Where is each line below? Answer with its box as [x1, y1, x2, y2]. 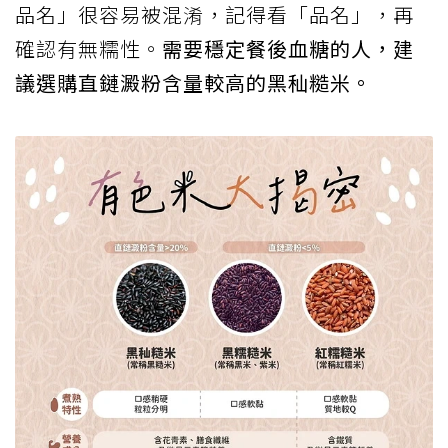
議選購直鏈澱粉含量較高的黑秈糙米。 [15, 67, 372, 97]
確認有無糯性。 [15, 33, 162, 63]
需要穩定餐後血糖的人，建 [162, 33, 414, 63]
